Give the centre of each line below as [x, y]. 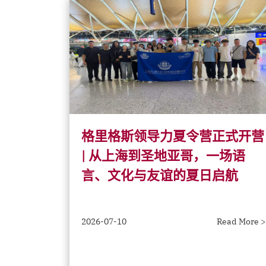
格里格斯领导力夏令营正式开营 [173, 136]
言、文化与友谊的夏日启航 [160, 175]
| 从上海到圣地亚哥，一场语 [163, 155]
